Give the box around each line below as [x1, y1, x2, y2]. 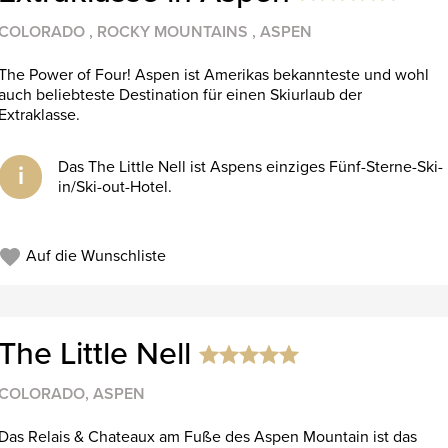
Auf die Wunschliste [21, 245, 166, 266]
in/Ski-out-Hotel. [58, 176, 173, 197]
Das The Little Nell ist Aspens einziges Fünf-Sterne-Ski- [58, 156, 444, 177]
